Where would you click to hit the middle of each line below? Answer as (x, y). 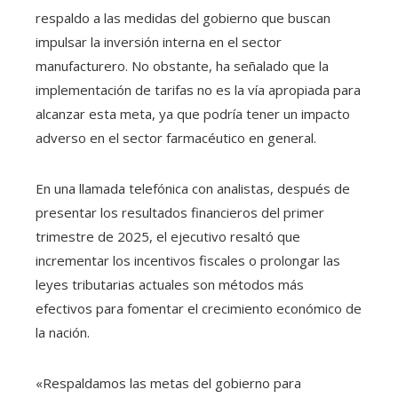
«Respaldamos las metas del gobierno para (168, 383)
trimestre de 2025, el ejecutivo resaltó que (168, 237)
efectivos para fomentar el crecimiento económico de (199, 309)
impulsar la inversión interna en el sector (159, 42)
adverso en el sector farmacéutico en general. (176, 138)
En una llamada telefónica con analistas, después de (193, 189)
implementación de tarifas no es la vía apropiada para (198, 90)
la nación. (63, 333)
